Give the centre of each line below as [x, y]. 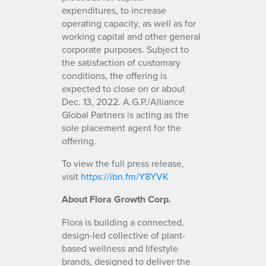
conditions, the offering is [114, 75]
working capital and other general [131, 36]
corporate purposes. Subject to [125, 49]
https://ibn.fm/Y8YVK [125, 176]
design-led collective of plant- [123, 235]
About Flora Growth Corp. [116, 199]
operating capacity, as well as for [129, 23]
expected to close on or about [123, 88]
